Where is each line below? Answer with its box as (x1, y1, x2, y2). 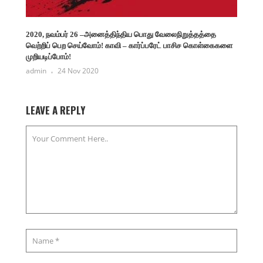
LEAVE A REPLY (26, 102, 85, 117)
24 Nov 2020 (58, 65, 99, 76)
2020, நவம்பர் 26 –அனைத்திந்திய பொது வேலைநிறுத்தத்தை (26, 29, 216, 39)
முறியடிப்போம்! (26, 52, 71, 61)
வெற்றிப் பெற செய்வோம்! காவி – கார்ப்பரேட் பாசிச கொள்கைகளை (26, 41, 232, 50)
